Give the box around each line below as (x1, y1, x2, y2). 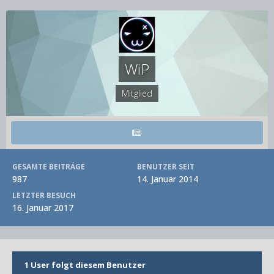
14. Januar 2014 (137, 173, 198, 185)
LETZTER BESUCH (12, 190, 76, 201)
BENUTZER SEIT (137, 161, 194, 172)
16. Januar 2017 (12, 202, 73, 213)
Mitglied (122, 87, 152, 99)
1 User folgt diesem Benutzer (24, 259, 146, 270)
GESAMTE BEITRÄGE (12, 161, 85, 172)
